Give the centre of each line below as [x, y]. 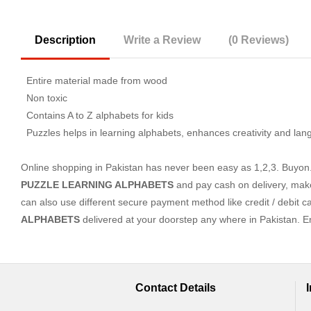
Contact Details [176, 288]
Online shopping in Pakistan [82, 167]
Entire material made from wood [94, 81]
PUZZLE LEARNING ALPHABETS [97, 185]
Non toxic [44, 98]
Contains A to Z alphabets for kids [97, 115]
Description [65, 40]
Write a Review [162, 40]
